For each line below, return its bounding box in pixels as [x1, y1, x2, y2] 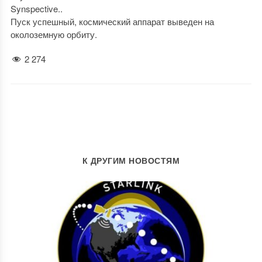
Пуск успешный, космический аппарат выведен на [10, 15, 214, 27]
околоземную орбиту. [10, 28, 97, 40]
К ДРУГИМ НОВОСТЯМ [82, 154, 180, 167]
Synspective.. [10, 2, 63, 15]
